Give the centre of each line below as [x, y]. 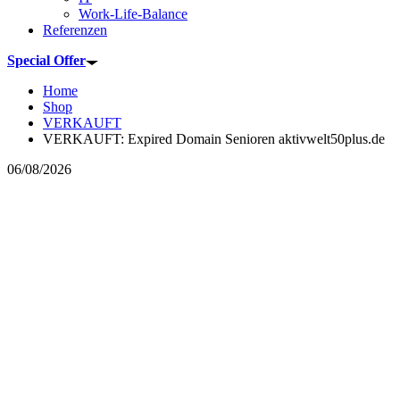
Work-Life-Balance [133, 14]
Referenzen [75, 30]
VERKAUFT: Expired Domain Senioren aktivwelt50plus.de [214, 139]
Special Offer [46, 61]
